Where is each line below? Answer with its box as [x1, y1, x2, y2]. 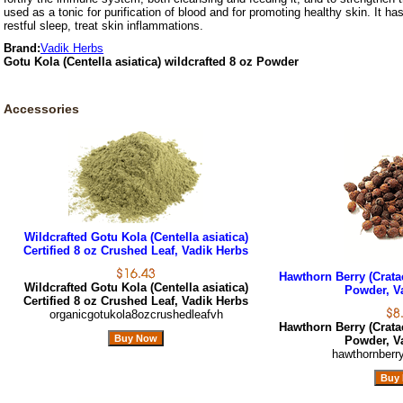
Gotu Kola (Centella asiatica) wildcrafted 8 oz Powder [4, 55, 299, 69]
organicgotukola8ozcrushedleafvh [49, 308, 223, 322]
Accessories [4, 102, 79, 117]
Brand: [4, 41, 40, 56]
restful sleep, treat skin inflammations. [4, 19, 203, 33]
